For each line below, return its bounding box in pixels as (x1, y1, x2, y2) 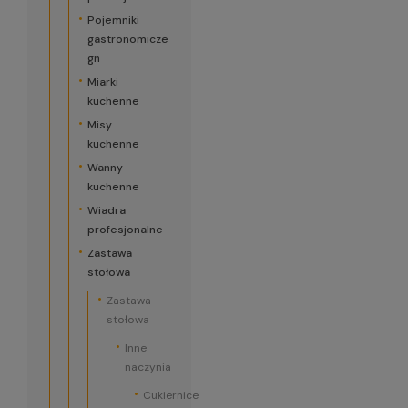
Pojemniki (87, 13, 139, 27)
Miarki (87, 75, 118, 89)
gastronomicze (87, 32, 168, 46)
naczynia (124, 360, 171, 374)
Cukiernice (142, 388, 199, 403)
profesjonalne (87, 222, 163, 237)
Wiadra (87, 203, 126, 218)
